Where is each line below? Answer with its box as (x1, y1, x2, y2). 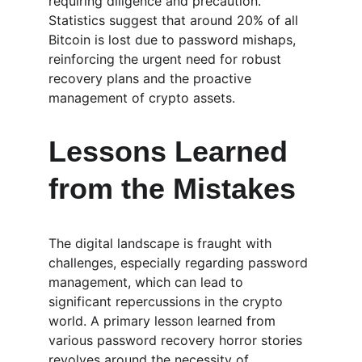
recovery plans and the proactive (48, 70, 255, 86)
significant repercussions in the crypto (48, 293, 287, 309)
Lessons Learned (48, 135, 296, 168)
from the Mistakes (48, 172, 296, 205)
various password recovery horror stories (48, 332, 306, 348)
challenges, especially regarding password (48, 255, 312, 271)
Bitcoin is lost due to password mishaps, (48, 32, 300, 48)
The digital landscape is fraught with (48, 235, 276, 251)
